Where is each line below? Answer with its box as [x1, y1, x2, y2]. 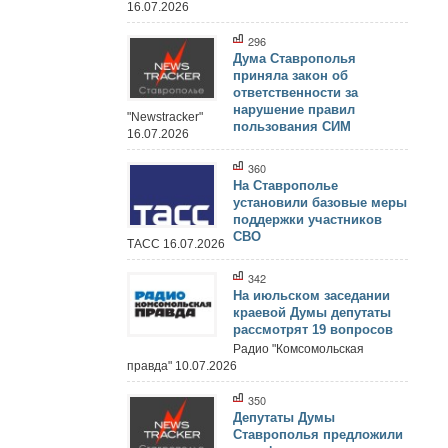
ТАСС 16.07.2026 [126, 236, 225, 251]
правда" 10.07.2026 [126, 358, 237, 373]
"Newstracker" [126, 109, 203, 124]
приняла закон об [233, 68, 348, 84]
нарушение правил [233, 102, 355, 118]
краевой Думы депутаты [233, 304, 391, 320]
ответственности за [233, 85, 358, 101]
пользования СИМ [233, 119, 351, 135]
